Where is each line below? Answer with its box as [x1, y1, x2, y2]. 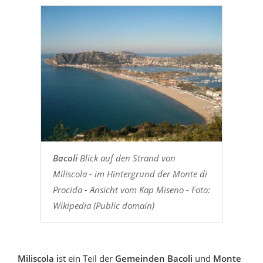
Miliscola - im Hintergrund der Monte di [52, 167, 207, 180]
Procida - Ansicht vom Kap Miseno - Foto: [52, 183, 210, 195]
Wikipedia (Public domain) [52, 199, 154, 211]
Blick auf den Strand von [77, 151, 176, 164]
